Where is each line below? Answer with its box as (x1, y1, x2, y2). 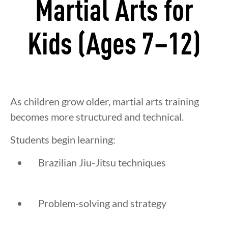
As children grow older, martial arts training (10, 95, 199, 108)
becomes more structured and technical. (10, 110, 184, 123)
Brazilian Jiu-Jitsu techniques (38, 156, 166, 169)
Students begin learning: (10, 133, 116, 146)
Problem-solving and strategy (38, 197, 166, 210)
